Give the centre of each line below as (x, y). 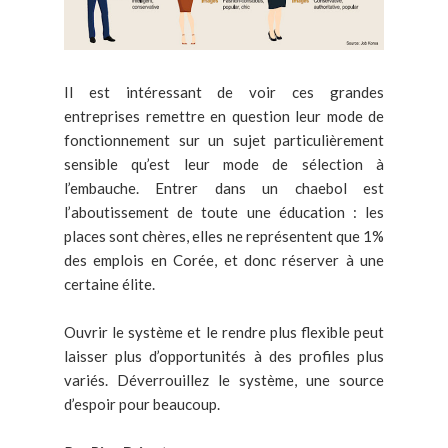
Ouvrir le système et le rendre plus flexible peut (224, 331)
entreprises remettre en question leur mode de (224, 115)
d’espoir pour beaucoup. (142, 403)
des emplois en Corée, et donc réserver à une (224, 259)
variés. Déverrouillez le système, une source (224, 379)
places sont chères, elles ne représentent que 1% (224, 235)
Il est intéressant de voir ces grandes (224, 91)
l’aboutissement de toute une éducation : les (224, 211)
